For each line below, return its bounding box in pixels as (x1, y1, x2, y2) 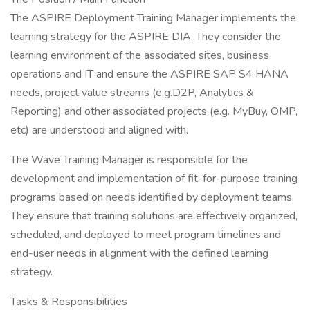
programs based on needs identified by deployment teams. (10, 190, 294, 205)
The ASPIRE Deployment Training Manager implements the (10, 10, 296, 26)
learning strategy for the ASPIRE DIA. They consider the (10, 29, 281, 44)
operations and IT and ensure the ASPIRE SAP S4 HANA (10, 66, 289, 82)
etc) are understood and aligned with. (10, 122, 188, 138)
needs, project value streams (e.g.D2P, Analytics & (10, 85, 254, 100)
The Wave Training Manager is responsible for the (10, 152, 248, 167)
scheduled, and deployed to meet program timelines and (10, 227, 281, 242)
